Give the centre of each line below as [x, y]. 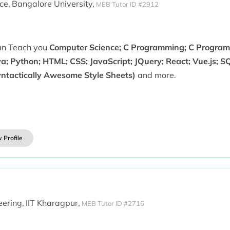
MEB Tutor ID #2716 [113, 203]
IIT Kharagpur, [53, 203]
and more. [156, 75]
